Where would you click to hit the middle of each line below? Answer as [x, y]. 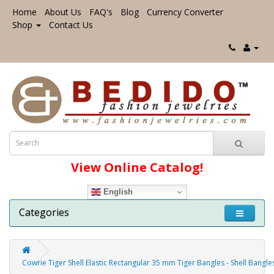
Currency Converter [185, 12]
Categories [44, 212]
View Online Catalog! [137, 167]
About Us [63, 12]
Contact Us [71, 25]
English [117, 191]
